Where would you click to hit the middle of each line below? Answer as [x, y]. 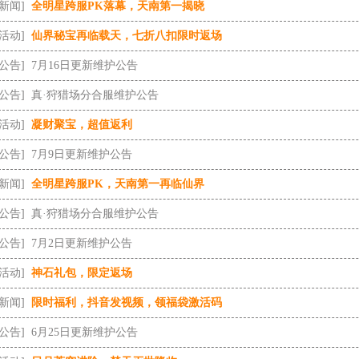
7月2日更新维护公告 [82, 243]
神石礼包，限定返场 [82, 273]
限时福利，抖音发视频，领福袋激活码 [127, 303]
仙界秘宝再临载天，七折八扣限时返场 [127, 36]
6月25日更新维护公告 [85, 332]
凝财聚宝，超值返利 [82, 125]
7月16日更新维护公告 [85, 65]
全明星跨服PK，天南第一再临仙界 [118, 184]
